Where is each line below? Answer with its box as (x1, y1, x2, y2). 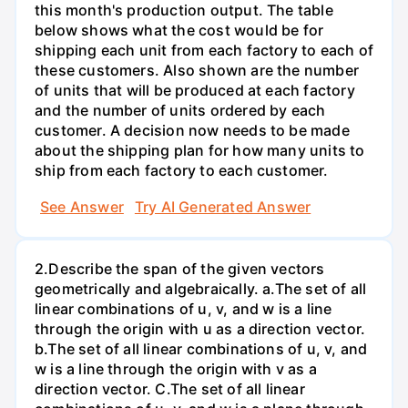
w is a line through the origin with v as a (35, 359, 317, 378)
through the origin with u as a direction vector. (35, 319, 366, 338)
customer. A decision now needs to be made (35, 121, 350, 140)
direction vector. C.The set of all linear (35, 379, 305, 398)
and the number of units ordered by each (35, 101, 326, 120)
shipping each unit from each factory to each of (35, 41, 373, 60)
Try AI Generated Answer (134, 197, 311, 216)
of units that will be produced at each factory (35, 81, 355, 100)
